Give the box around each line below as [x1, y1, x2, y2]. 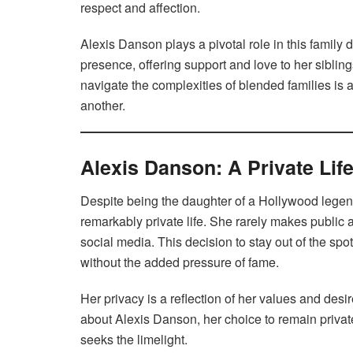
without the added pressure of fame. [80, 253, 279, 272]
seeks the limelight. [80, 330, 188, 349]
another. [80, 95, 125, 114]
